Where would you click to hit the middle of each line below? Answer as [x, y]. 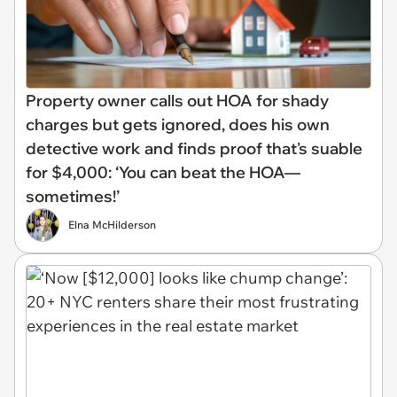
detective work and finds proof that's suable [194, 149]
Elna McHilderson [112, 225]
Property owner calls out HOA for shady [177, 101]
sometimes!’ [73, 197]
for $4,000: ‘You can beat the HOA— [163, 173]
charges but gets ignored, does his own [178, 125]
